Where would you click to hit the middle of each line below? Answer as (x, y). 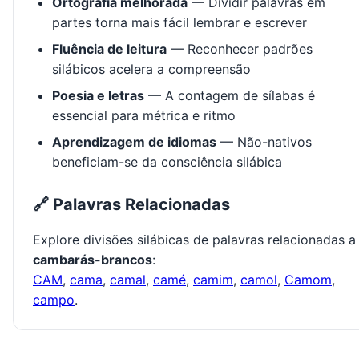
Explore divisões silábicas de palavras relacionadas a (194, 240)
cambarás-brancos (93, 260)
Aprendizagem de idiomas (134, 142)
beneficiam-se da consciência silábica (167, 162)
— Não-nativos (264, 142)
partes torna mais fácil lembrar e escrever (179, 23)
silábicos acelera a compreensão (151, 69)
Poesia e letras (98, 96)
